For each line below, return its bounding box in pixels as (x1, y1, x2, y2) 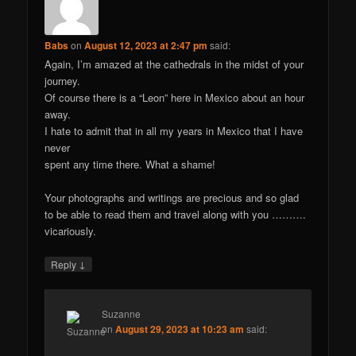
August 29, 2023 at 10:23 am (115, 322, 245, 337)
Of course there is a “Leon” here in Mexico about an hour (44, 89, 305, 105)
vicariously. (44, 223, 97, 239)
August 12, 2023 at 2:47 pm (84, 37, 208, 52)
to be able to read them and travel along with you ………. (44, 207, 307, 222)
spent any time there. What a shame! (44, 156, 216, 172)
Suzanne (102, 307, 141, 321)
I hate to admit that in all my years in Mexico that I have (44, 122, 304, 138)
